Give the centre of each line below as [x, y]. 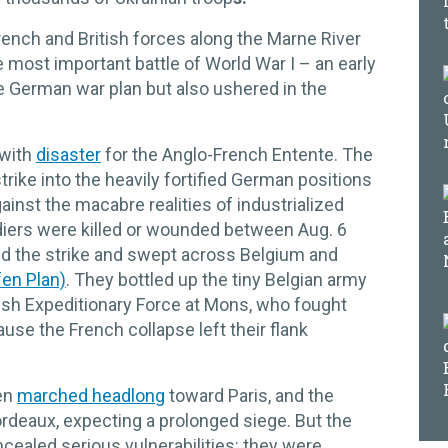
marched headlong [91, 395]
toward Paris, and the [249, 395]
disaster [68, 154]
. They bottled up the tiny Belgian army [216, 279]
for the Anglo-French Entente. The [237, 154]
